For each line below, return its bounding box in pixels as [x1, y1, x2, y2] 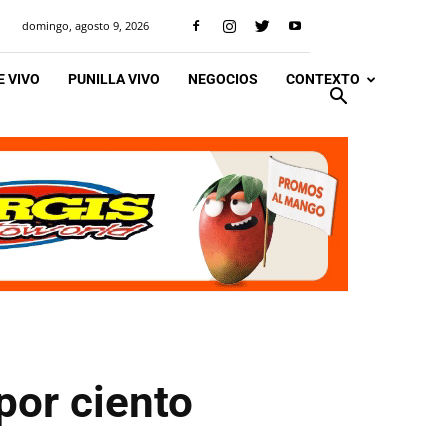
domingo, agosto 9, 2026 [22, 18, 149, 33]
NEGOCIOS [188, 71, 258, 87]
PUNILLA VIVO [68, 71, 160, 87]
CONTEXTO [286, 71, 360, 87]
